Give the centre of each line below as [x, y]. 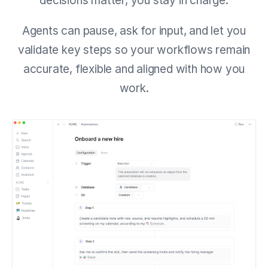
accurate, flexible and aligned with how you [134, 69]
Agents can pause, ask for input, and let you [134, 31]
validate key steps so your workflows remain [134, 50]
